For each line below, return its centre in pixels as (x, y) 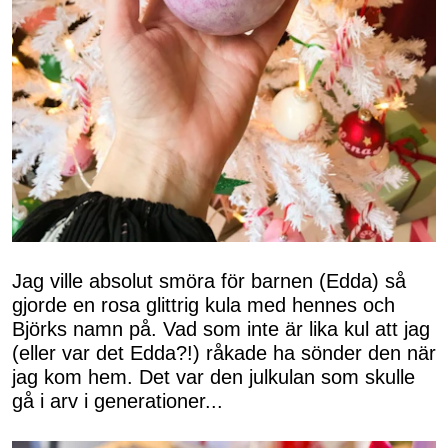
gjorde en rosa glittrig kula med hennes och (203, 305)
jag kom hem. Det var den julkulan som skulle (213, 377)
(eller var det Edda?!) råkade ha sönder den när (224, 353)
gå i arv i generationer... (117, 401)
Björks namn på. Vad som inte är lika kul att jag (221, 329)
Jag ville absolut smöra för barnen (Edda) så (209, 281)
